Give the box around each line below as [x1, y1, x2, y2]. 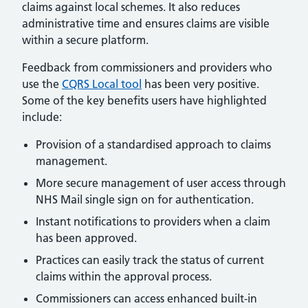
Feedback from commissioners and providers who [22, 60, 272, 74]
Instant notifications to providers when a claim [36, 214, 270, 228]
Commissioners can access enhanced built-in [36, 291, 257, 305]
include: [22, 109, 62, 124]
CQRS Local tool [62, 76, 142, 91]
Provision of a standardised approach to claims [36, 137, 271, 151]
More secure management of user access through [36, 175, 286, 190]
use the [22, 76, 62, 91]
